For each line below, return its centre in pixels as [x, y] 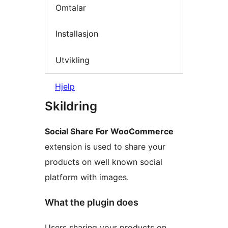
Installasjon [77, 34]
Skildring [71, 106]
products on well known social [104, 162]
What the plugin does [92, 203]
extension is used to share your [105, 147]
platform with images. [87, 177]
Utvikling [73, 60]
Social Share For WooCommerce [109, 132]
